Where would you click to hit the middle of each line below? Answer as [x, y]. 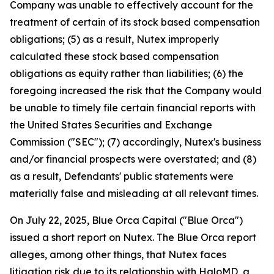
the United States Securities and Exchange [111, 125]
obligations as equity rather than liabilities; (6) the [127, 74]
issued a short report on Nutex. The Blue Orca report [133, 238]
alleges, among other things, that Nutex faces [118, 255]
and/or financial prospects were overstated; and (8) [133, 159]
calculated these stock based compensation [114, 57]
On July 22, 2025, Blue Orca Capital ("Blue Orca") [126, 220]
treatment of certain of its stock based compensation [135, 22]
